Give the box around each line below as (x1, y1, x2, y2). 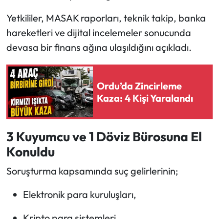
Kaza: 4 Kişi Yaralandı (97, 92, 193, 105)
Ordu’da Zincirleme (97, 80, 182, 92)
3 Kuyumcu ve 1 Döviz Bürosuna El (6, 128, 202, 145)
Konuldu (6, 143, 55, 160)
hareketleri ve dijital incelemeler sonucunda (6, 26, 191, 39)
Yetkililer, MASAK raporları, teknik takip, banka (6, 12, 206, 24)
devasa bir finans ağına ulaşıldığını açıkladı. (6, 41, 192, 54)
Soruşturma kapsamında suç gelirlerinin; (6, 164, 178, 177)
